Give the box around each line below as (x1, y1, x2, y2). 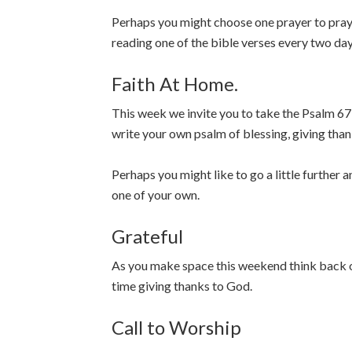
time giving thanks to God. (112, 278, 252, 293)
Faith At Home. (112, 72, 238, 95)
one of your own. (112, 187, 200, 202)
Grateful (112, 225, 183, 247)
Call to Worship (112, 316, 241, 339)
